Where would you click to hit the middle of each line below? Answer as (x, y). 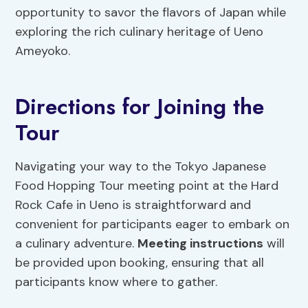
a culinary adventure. (77, 244)
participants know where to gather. (117, 282)
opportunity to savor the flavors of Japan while (151, 13)
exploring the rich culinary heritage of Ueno (140, 32)
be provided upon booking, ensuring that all (140, 263)
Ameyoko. (43, 51)
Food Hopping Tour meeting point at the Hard (147, 186)
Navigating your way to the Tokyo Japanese (141, 167)
